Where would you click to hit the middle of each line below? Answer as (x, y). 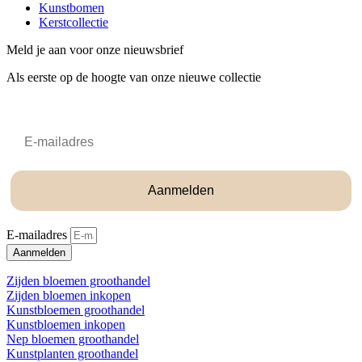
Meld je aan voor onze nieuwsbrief (95, 50)
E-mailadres (38, 235)
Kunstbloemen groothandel (76, 310)
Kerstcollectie (74, 23)
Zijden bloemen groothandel (78, 281)
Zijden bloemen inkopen (69, 296)
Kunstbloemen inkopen (66, 325)
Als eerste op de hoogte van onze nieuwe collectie (134, 78)
